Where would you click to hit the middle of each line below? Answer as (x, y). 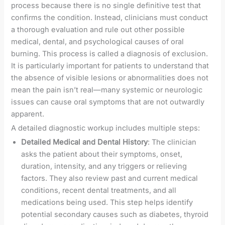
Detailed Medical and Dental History (85, 142)
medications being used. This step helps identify (107, 202)
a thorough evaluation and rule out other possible (98, 29)
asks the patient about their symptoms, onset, (102, 154)
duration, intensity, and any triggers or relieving (104, 166)
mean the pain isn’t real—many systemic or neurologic (107, 90)
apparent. (28, 114)
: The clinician (172, 142)
